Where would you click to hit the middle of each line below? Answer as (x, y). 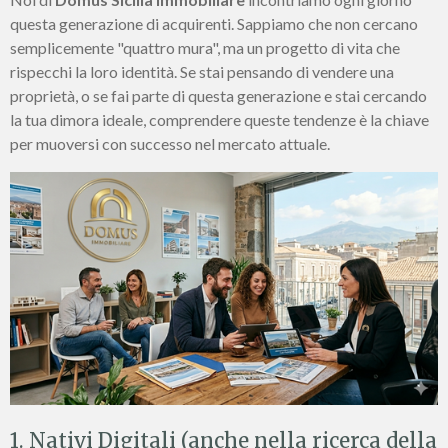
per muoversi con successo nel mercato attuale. (170, 143)
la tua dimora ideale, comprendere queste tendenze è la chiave (219, 119)
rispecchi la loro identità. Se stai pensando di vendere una (202, 71)
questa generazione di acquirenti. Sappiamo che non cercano (214, 23)
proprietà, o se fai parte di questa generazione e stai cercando (218, 95)
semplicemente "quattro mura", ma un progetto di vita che (205, 47)
